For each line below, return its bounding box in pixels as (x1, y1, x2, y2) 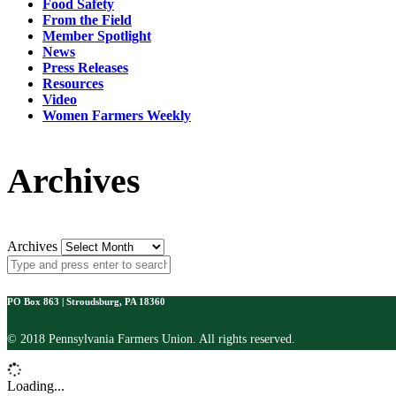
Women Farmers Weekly (42, 107, 191, 123)
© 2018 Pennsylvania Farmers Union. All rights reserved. (7, 331, 295, 346)
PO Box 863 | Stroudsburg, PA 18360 (7, 295, 165, 307)
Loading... (7, 377, 65, 393)
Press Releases (42, 59, 128, 75)
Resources (42, 75, 103, 91)
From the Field (42, 11, 132, 27)
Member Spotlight (42, 27, 151, 43)
